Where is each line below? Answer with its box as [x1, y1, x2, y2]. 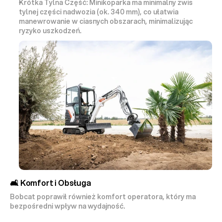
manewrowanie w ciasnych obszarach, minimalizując [19, 16, 193, 27]
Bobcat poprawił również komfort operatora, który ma [10, 191, 196, 202]
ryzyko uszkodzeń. [19, 26, 81, 36]
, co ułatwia [140, 7, 178, 17]
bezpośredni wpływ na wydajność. [10, 201, 125, 211]
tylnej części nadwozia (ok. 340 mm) [19, 7, 140, 17]
